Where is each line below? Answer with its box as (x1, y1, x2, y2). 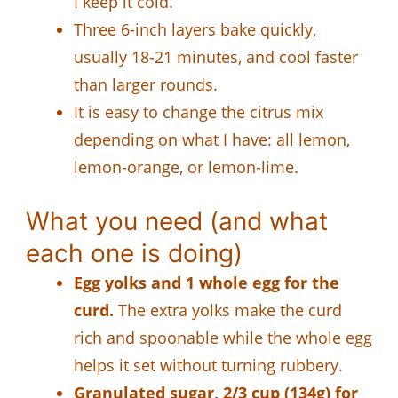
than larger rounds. (74, 73, 218, 95)
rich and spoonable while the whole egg (74, 326, 372, 348)
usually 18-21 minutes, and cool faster (74, 45, 358, 68)
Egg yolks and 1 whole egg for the (74, 271, 339, 293)
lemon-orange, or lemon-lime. (74, 155, 298, 178)
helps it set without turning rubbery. (74, 354, 343, 376)
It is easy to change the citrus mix (74, 100, 323, 123)
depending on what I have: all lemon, (74, 128, 350, 150)
